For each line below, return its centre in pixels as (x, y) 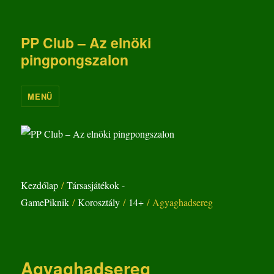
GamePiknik (45, 202)
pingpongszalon (75, 60)
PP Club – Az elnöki (86, 43)
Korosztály (99, 202)
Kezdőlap (40, 185)
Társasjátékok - (96, 185)
